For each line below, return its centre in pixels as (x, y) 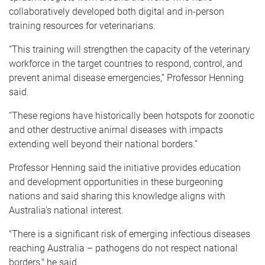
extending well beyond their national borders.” (103, 144)
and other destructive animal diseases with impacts (116, 130)
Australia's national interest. (66, 210)
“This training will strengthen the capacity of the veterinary (130, 49)
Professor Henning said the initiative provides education (125, 167)
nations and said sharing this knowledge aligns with (117, 196)
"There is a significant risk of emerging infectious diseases (130, 234)
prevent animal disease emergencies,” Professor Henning (126, 77)
